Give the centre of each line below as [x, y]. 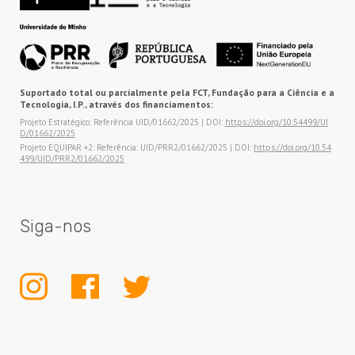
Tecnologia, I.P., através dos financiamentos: [116, 105]
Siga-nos [55, 227]
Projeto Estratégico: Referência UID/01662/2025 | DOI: [122, 122]
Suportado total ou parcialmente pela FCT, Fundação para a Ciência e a [177, 93]
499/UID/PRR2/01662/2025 [72, 159]
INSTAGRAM [73, 344]
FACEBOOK [121, 344]
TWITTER [170, 344]
